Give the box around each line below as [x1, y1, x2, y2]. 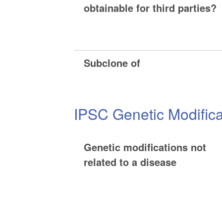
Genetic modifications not [84, 140, 207, 155]
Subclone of [84, 55, 141, 70]
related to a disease [84, 155, 177, 169]
